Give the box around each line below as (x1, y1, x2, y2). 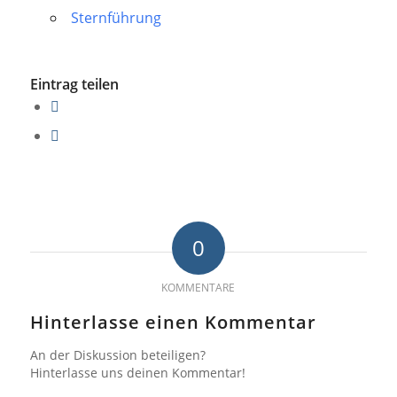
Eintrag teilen (29, 74, 119, 94)
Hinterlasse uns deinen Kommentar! (29, 364, 245, 381)
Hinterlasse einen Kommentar (29, 310, 316, 334)
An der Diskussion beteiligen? (29, 346, 206, 363)
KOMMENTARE (161, 280, 236, 295)
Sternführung (70, 8, 161, 27)
